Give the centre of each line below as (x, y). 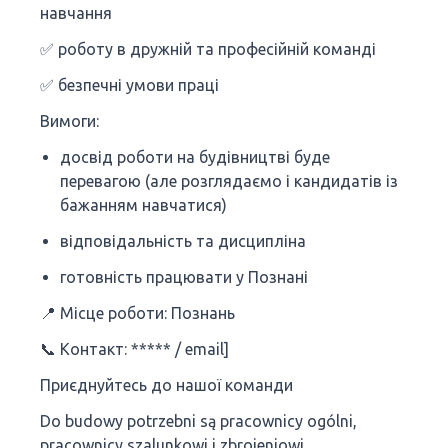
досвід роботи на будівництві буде (195, 157)
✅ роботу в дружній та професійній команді (208, 49)
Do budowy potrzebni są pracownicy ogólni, (198, 421)
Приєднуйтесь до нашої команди (166, 385)
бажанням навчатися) (143, 205)
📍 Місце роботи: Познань (137, 313)
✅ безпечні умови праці (129, 85)
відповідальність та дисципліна (183, 241)
